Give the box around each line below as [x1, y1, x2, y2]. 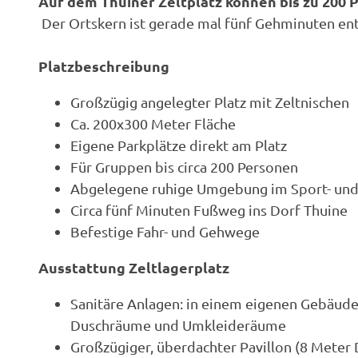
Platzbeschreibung [38, 56, 169, 75]
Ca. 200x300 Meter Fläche [70, 114, 236, 132]
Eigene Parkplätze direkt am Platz [70, 136, 287, 153]
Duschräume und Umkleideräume [70, 316, 286, 333]
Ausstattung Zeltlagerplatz [38, 257, 229, 276]
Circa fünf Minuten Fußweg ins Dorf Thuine [70, 201, 348, 218]
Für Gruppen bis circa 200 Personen [70, 157, 298, 175]
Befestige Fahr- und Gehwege [70, 222, 260, 240]
